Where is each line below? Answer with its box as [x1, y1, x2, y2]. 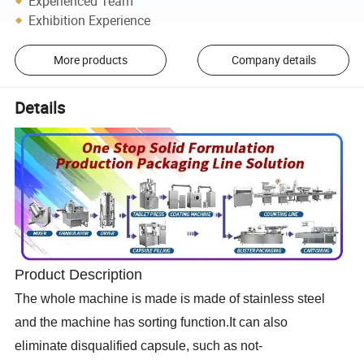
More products [53, 52, 128, 68]
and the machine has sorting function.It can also [15, 315, 288, 330]
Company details [231, 52, 316, 68]
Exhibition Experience [28, 11, 151, 29]
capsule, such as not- [137, 339, 263, 353]
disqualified [71, 339, 138, 353]
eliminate [15, 339, 68, 353]
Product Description [15, 266, 143, 284]
